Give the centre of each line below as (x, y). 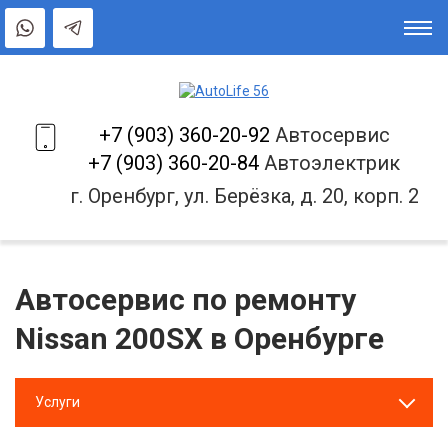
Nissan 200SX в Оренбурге (199, 338)
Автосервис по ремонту (185, 299)
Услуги (57, 401)
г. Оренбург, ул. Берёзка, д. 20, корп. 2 (244, 195)
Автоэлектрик (329, 162)
